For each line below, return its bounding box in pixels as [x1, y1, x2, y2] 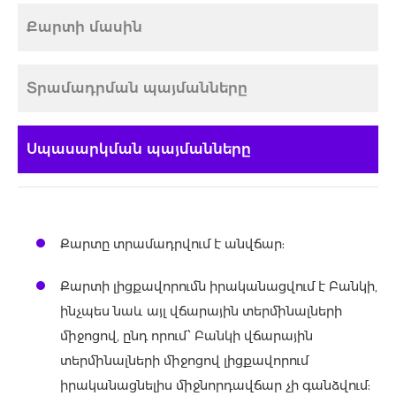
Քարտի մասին [27, 19, 142, 36]
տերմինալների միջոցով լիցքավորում [60, 353, 308, 369]
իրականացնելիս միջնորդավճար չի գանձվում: [60, 377, 370, 394]
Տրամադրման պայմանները [27, 80, 247, 97]
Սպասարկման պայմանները [27, 141, 251, 158]
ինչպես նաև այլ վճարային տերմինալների [60, 303, 342, 320]
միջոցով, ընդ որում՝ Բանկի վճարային [60, 328, 313, 345]
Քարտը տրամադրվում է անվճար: [60, 236, 285, 253]
